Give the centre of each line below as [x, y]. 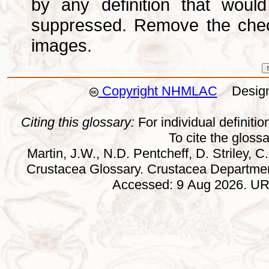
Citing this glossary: [78, 122]
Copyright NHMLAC [158, 91]
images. [62, 46]
